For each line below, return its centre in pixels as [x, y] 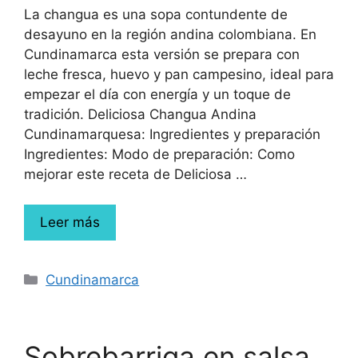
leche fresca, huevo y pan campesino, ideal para [179, 74]
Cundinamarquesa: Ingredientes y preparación [172, 134]
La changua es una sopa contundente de [156, 14]
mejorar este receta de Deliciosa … [135, 174]
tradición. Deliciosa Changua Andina [140, 114]
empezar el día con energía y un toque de [157, 94]
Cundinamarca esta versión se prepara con [162, 54]
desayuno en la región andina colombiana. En [170, 34]
